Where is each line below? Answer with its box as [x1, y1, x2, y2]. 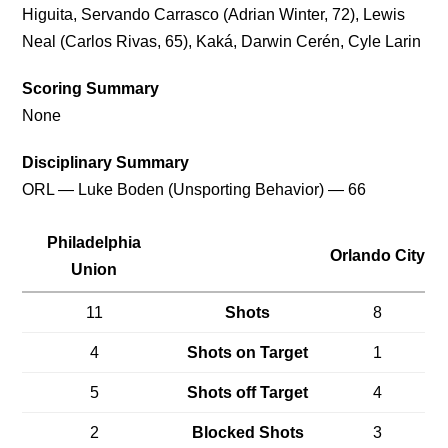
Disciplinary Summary [22, 153, 190, 171]
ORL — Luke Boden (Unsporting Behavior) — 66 [22, 180, 367, 198]
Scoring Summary [22, 79, 160, 97]
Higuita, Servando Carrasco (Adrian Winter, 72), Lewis [22, 5, 406, 23]
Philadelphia [47, 233, 142, 251]
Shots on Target [187, 343, 309, 361]
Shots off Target [187, 383, 309, 401]
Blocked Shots [191, 423, 304, 441]
